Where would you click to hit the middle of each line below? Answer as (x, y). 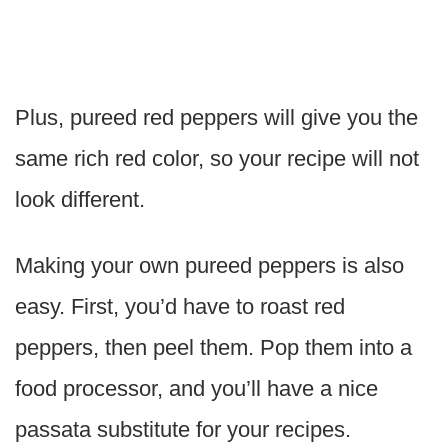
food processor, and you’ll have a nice (196, 389)
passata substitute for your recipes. (183, 430)
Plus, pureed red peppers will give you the (216, 118)
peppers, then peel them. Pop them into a (213, 348)
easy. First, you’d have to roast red (180, 307)
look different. (80, 200)
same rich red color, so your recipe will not (217, 159)
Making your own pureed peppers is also (209, 266)
